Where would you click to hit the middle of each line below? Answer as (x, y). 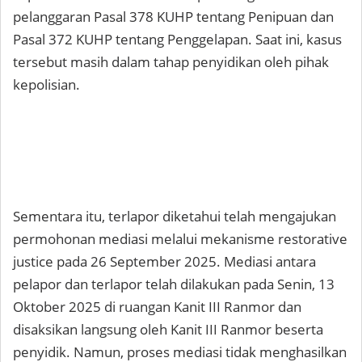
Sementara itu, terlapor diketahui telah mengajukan (175, 217)
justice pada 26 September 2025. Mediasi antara (164, 262)
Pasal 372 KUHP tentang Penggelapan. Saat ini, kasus (177, 40)
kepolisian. (46, 85)
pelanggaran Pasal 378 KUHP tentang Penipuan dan (173, 17)
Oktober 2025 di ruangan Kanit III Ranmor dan (157, 307)
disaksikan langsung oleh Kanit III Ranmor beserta (168, 330)
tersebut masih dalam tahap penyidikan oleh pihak (171, 62)
